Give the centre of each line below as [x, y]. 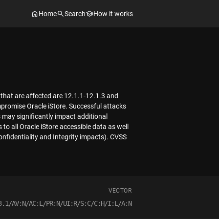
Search [75, 13]
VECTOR [120, 191]
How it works [113, 13]
